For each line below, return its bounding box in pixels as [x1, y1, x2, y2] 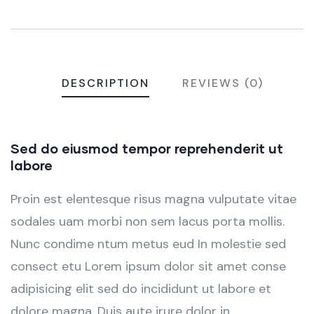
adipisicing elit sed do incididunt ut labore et [11, 280, 271, 298]
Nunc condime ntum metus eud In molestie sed [11, 235, 286, 253]
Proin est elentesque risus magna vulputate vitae [11, 191, 296, 208]
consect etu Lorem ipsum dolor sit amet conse [11, 258, 286, 275]
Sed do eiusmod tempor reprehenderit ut [11, 140, 283, 157]
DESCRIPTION [61, 76, 149, 91]
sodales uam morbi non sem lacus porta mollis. [11, 213, 285, 231]
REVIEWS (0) [182, 76, 264, 91]
